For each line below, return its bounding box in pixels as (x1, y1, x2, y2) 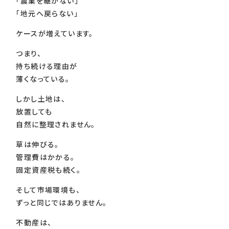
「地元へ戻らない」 (16, 8, 78, 18)
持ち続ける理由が (16, 60, 78, 71)
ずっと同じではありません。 (16, 197, 107, 208)
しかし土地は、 (16, 93, 66, 104)
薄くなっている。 (16, 73, 70, 84)
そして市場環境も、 (16, 184, 80, 195)
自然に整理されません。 (16, 119, 96, 129)
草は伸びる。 (16, 139, 59, 149)
